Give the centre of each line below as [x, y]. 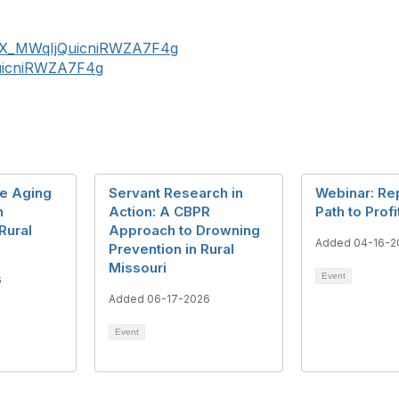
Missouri [138, 268]
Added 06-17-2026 [159, 299]
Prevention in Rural [171, 249]
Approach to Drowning [184, 230]
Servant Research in [176, 193]
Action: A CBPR [159, 212]
